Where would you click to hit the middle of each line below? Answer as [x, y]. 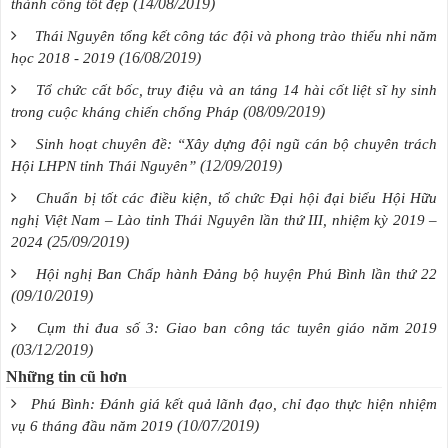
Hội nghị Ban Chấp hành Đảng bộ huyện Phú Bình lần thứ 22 [236, 274]
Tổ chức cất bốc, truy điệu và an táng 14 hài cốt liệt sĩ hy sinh [236, 90]
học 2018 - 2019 [63, 58]
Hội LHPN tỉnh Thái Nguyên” [103, 166]
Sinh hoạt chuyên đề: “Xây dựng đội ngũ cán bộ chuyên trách [236, 144]
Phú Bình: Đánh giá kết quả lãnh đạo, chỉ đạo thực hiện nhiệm [234, 404]
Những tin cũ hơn [66, 377]
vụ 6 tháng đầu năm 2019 [92, 426]
